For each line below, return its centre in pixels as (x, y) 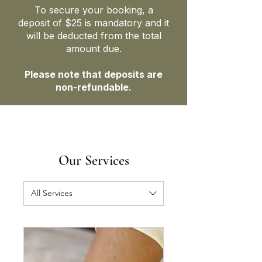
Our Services (94, 160)
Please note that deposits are (94, 74)
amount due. (94, 48)
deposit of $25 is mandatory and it (94, 23)
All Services (52, 193)
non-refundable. (94, 87)
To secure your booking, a (94, 10)
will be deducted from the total (94, 35)
